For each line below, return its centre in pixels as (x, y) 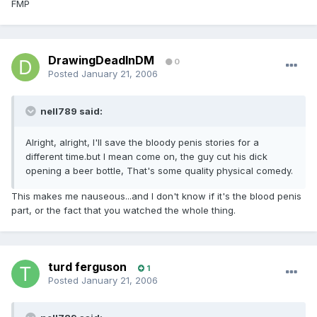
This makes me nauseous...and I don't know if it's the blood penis (156, 196)
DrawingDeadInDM (101, 60)
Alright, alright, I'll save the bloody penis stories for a (142, 143)
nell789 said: (70, 111)
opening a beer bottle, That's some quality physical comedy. (159, 171)
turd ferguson (87, 267)
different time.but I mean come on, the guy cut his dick (146, 157)
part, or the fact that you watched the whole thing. (123, 211)
